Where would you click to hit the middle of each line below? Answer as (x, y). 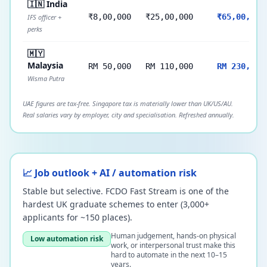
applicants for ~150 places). (77, 217)
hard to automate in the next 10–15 (169, 255)
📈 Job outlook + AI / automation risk (110, 173)
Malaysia (45, 65)
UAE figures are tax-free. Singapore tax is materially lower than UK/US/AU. (128, 103)
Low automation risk (67, 239)
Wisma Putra (46, 78)
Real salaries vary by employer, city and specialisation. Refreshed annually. (128, 115)
